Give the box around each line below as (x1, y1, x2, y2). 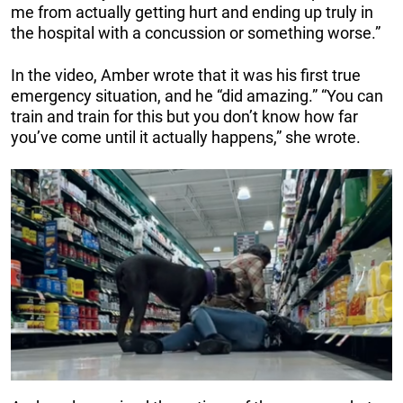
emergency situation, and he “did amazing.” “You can (11, 86, 383, 106)
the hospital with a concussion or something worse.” (11, 23, 381, 43)
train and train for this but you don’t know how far (11, 107, 358, 127)
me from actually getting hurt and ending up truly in (11, 3, 373, 22)
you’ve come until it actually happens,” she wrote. (11, 128, 361, 148)
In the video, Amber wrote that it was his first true (11, 66, 361, 85)
